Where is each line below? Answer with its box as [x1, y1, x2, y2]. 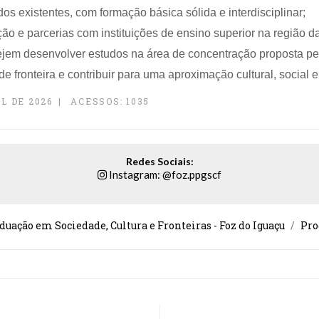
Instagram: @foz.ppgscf [107, 168, 221, 181]
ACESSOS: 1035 [70, 95, 150, 107]
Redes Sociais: [125, 155, 194, 167]
